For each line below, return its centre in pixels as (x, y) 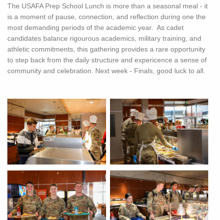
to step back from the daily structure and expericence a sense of (107, 60)
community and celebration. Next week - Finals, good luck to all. (106, 71)
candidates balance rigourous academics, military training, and (104, 39)
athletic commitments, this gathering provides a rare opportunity (106, 49)
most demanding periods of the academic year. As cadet (96, 28)
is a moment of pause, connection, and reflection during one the (107, 17)
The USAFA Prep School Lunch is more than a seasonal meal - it (108, 6)
